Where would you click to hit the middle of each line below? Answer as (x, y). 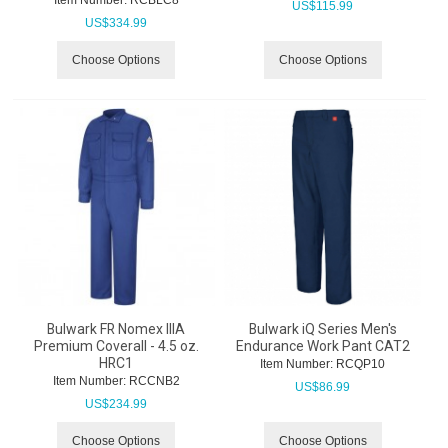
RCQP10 (359, 364)
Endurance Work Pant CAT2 (322, 346)
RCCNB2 (152, 381)
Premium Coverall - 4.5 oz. (116, 346)
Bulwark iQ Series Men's (322, 329)
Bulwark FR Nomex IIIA (116, 329)
